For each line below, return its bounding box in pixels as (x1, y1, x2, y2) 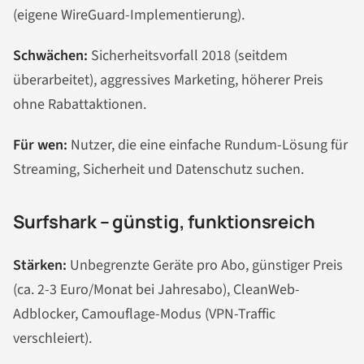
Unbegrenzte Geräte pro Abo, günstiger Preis (67, 255, 343, 276)
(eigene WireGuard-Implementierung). (13, 5, 245, 26)
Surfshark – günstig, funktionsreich (13, 209, 315, 234)
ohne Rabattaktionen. (13, 94, 146, 115)
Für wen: (13, 134, 67, 155)
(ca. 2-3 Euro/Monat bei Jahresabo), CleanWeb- (13, 279, 300, 301)
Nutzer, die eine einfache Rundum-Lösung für (67, 134, 348, 155)
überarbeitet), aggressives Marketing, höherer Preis (13, 70, 323, 91)
